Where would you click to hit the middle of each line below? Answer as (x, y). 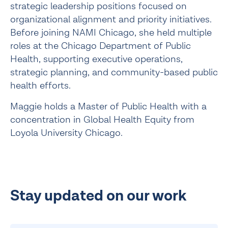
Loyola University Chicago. (68, 133)
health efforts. (40, 86)
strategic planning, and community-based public (114, 73)
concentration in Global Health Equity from (102, 120)
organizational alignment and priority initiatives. (111, 20)
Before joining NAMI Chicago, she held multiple (111, 33)
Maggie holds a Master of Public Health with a (108, 107)
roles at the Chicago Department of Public (101, 46)
